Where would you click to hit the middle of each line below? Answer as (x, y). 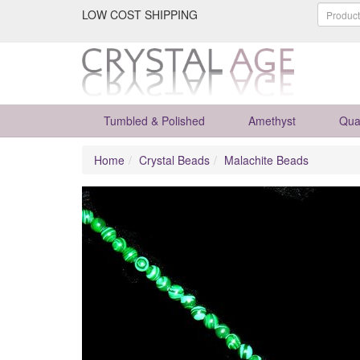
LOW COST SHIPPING (140, 14)
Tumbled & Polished (154, 121)
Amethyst (272, 121)
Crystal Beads (174, 160)
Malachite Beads (266, 160)
